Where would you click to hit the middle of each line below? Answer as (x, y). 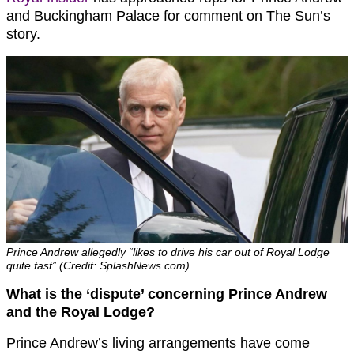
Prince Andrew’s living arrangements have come (158, 343)
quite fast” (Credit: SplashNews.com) (98, 265)
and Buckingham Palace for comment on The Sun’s (168, 15)
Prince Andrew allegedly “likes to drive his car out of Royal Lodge (168, 252)
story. (23, 34)
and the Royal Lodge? (81, 312)
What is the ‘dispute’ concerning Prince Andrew (167, 294)
